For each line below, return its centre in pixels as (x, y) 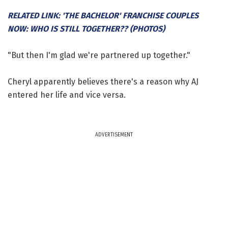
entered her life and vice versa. (67, 95)
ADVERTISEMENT (114, 135)
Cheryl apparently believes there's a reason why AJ (103, 81)
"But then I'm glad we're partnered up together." (99, 55)
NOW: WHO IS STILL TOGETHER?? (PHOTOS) (86, 28)
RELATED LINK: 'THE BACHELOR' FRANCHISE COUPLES (103, 15)
